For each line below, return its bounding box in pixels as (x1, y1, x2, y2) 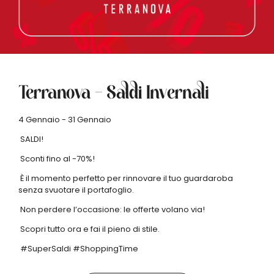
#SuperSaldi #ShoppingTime (18, 243, 138, 254)
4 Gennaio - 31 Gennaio (18, 114, 111, 125)
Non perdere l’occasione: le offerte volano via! (18, 204, 207, 215)
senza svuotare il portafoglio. (18, 184, 136, 196)
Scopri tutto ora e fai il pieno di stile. (18, 223, 161, 235)
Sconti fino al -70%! (18, 153, 95, 165)
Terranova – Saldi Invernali (18, 81, 209, 105)
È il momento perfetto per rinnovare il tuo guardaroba (18, 172, 233, 184)
